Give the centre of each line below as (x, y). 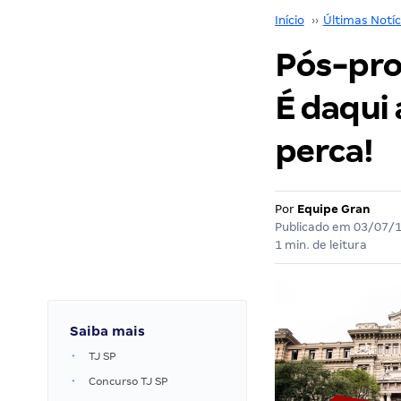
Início (289, 20)
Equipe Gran (333, 209)
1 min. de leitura (320, 245)
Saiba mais (107, 331)
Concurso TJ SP (128, 381)
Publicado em (314, 227)
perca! (323, 151)
